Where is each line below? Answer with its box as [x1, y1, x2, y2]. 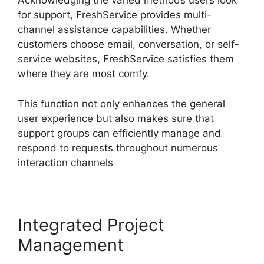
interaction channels [18, 156, 113, 169]
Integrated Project [18, 214, 164, 235]
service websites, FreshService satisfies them [18, 53, 234, 65]
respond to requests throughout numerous [18, 141, 218, 154]
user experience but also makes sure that [18, 112, 214, 124]
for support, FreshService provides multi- [18, 9, 212, 21]
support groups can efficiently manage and [18, 127, 221, 139]
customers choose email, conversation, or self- [18, 38, 239, 51]
